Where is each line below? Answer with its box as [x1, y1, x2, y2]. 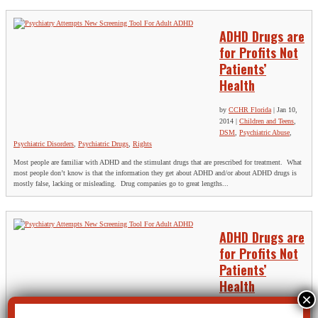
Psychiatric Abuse [239, 128, 290, 136]
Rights [133, 139, 152, 148]
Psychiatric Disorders [13, 139, 74, 148]
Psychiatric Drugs [78, 139, 128, 148]
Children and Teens [239, 116, 294, 125]
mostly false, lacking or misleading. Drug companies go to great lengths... [13, 179, 229, 187]
